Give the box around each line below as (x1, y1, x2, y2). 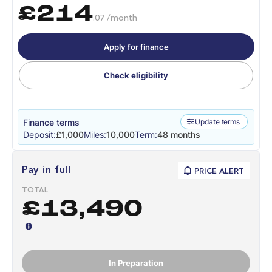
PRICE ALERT (194, 167, 244, 175)
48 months (157, 129, 200, 140)
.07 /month (93, 13, 137, 23)
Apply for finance (103, 41, 169, 52)
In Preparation (109, 257, 163, 268)
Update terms (195, 117, 240, 126)
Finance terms (23, 117, 80, 127)
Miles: (84, 129, 106, 140)
